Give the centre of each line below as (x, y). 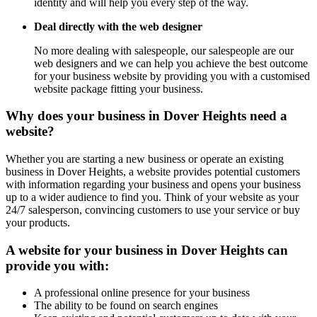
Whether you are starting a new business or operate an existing (145, 159)
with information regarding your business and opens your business (153, 185)
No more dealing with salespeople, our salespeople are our (164, 50)
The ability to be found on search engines (126, 306)
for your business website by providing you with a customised (172, 76)
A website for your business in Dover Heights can (147, 250)
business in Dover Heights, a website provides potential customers (153, 172)
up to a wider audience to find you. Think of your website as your (152, 197)
